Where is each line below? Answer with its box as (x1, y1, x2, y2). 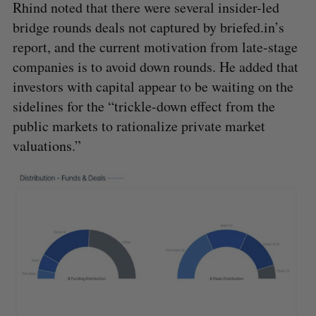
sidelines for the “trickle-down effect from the (12, 96, 275, 116)
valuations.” (12, 135, 81, 155)
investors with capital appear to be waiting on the (12, 76, 293, 96)
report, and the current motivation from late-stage (12, 37, 298, 56)
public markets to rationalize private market (12, 116, 265, 135)
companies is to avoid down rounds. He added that (12, 56, 298, 76)
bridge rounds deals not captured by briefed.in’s (12, 17, 284, 37)
